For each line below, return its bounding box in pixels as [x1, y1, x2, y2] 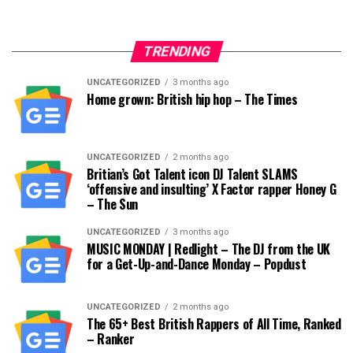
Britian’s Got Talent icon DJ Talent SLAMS [87, 165, 298, 184]
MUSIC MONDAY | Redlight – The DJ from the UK [87, 240, 330, 258]
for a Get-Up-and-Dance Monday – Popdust [87, 255, 307, 273]
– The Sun [87, 195, 139, 214]
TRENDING [140, 43, 213, 59]
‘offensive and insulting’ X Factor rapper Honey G [87, 180, 336, 199]
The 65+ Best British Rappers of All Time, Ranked [87, 314, 341, 333]
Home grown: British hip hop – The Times [87, 90, 298, 109]
